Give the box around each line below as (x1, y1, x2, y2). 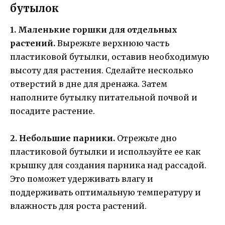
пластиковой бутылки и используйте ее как (10, 147, 201, 157)
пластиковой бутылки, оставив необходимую (10, 52, 209, 62)
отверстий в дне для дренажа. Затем (10, 79, 167, 89)
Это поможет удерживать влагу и (10, 174, 153, 184)
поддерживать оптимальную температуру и (10, 187, 201, 198)
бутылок (10, 2, 59, 15)
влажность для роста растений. (10, 201, 147, 211)
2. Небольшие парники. (10, 133, 115, 144)
